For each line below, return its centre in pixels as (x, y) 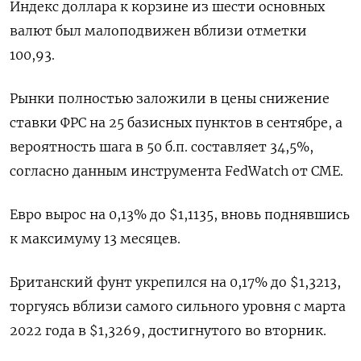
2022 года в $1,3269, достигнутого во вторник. (168, 331)
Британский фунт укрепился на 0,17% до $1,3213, (175, 282)
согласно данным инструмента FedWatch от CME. (176, 171)
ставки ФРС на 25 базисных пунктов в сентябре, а (176, 123)
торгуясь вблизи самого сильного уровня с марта (178, 307)
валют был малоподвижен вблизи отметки (158, 31)
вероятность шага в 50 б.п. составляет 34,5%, (162, 147)
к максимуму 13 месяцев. (95, 239)
